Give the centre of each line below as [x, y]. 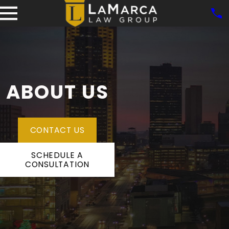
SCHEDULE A [57, 155]
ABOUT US [57, 92]
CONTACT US [57, 130]
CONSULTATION [57, 164]
